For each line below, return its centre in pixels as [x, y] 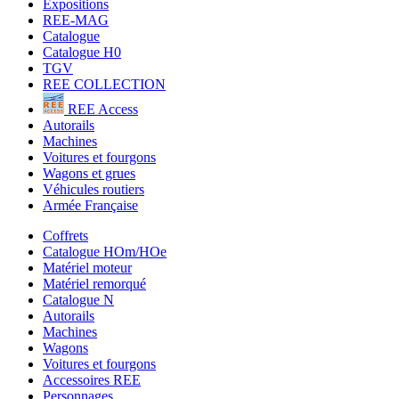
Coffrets [65, 236]
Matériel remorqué [94, 284]
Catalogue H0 [82, 53]
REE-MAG [76, 20]
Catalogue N [78, 300]
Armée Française [90, 206]
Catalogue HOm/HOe [105, 252]
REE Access [101, 110]
